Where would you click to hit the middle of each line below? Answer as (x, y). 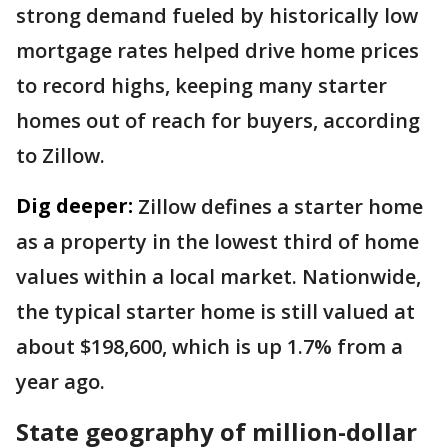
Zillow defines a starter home (280, 207)
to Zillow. (60, 156)
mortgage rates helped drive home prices (217, 51)
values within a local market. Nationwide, (218, 277)
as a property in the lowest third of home (217, 242)
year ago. (63, 382)
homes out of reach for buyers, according (218, 121)
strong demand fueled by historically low (217, 16)
